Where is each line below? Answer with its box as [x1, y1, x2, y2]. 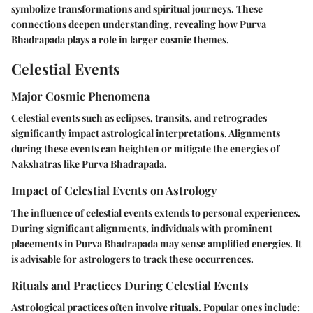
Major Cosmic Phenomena [11, 88, 150, 104]
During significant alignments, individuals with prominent [11, 221, 272, 235]
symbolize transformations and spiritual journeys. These [11, 1, 263, 15]
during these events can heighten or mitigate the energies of [11, 142, 279, 156]
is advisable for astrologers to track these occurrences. [11, 252, 254, 265]
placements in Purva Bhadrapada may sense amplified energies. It [11, 236, 302, 250]
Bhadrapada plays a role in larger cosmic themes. [11, 32, 229, 46]
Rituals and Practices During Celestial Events [11, 277, 249, 293]
